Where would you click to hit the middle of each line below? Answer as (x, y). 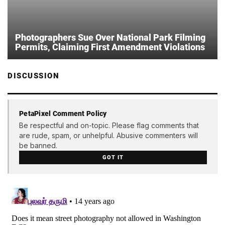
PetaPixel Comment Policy (63, 113)
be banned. (38, 145)
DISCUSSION (33, 76)
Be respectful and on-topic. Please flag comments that (109, 125)
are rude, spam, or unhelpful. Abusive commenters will (108, 135)
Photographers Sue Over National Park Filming (110, 38)
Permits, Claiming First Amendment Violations (110, 47)
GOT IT (113, 157)
